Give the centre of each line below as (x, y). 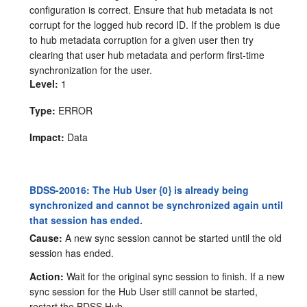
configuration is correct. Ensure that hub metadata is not (151, 9)
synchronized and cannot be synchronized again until (157, 205)
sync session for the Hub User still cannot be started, (144, 292)
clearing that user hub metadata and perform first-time (147, 54)
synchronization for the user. (91, 70)
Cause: (46, 238)
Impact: (47, 137)
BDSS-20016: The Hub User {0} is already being (139, 189)
